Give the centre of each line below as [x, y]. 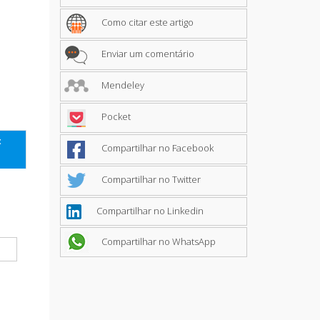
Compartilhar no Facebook [156, 148]
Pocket [115, 117]
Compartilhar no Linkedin [149, 211]
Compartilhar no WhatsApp [157, 241]
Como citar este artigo [146, 22]
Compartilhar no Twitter [150, 180]
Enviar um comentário [146, 54]
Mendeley [121, 85]
